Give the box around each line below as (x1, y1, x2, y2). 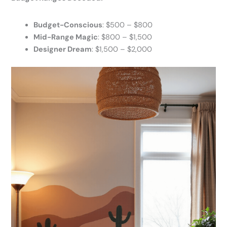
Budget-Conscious (33, 20, 103, 30)
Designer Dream (33, 44, 92, 54)
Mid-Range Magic (33, 32, 98, 42)
